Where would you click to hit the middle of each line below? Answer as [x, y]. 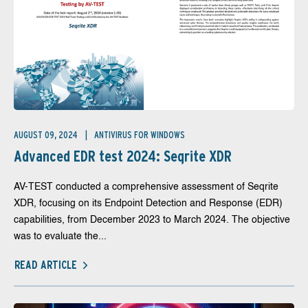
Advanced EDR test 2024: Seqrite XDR [123, 156]
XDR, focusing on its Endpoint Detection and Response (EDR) [148, 203]
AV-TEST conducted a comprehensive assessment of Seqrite [146, 187]
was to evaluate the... [60, 236]
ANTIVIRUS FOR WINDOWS [140, 135]
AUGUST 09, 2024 [47, 135]
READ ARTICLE [46, 265]
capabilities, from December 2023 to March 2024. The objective [152, 220]
